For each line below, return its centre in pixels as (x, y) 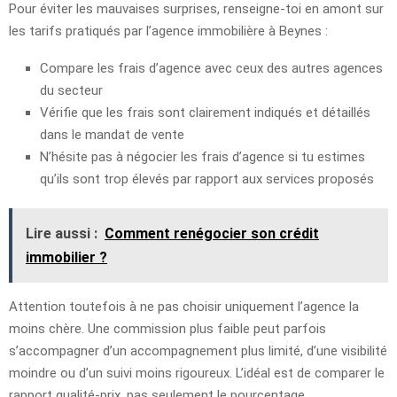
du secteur (71, 90)
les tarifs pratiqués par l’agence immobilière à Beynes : (168, 31)
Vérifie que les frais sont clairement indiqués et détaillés (205, 112)
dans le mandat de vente (112, 134)
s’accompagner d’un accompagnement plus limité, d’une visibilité (198, 350)
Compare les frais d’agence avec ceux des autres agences (211, 68)
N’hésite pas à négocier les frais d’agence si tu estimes (202, 156)
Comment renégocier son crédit (212, 233)
